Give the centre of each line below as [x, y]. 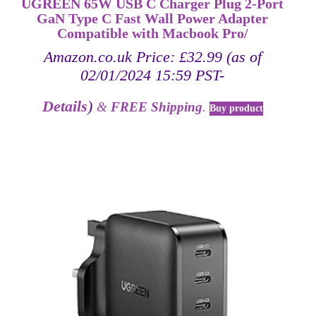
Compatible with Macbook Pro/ [152, 34]
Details [65, 106]
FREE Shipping [156, 107]
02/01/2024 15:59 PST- [153, 75]
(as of [242, 56]
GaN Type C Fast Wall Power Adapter [153, 19]
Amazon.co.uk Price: [111, 56]
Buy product [236, 108]
